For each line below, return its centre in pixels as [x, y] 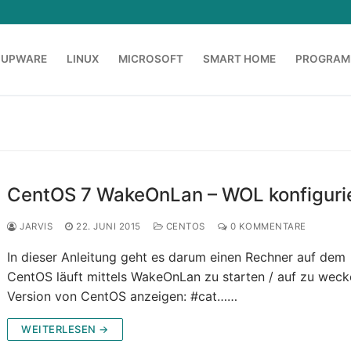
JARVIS [35, 227]
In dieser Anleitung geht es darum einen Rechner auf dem [177, 257]
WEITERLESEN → [65, 329]
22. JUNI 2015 [109, 227]
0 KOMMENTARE [267, 227]
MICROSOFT [151, 59]
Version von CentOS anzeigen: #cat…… [123, 297]
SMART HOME [239, 59]
